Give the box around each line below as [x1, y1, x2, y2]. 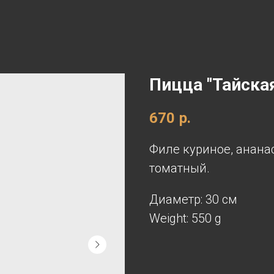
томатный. [149, 160, 210, 176]
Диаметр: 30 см [149, 191, 237, 207]
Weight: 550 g [149, 210, 221, 226]
